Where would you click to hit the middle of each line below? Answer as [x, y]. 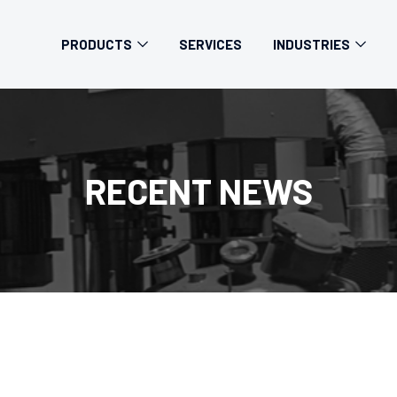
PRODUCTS [97, 44]
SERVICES [210, 44]
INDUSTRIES [311, 44]
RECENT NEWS [198, 191]
